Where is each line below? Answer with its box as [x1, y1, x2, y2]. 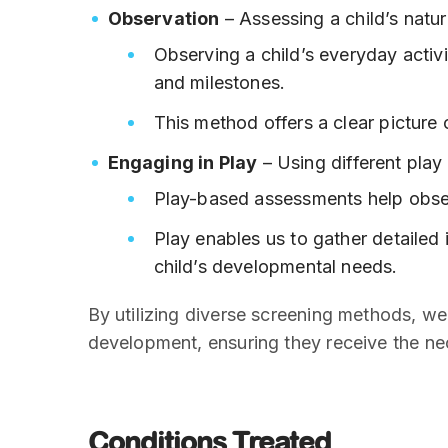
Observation [107, 8, 220, 30]
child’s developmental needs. [153, 256, 398, 278]
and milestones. [153, 72, 286, 94]
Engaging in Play [107, 152, 258, 174]
